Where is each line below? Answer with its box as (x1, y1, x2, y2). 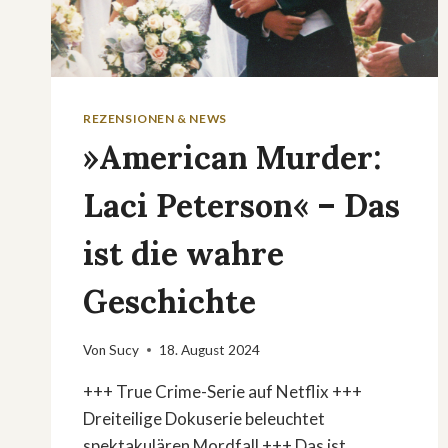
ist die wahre (83, 233, 284, 275)
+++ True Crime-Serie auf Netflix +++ (83, 380, 362, 402)
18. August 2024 (159, 341, 261, 358)
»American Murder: (83, 137, 381, 179)
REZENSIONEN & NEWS (83, 111, 227, 127)
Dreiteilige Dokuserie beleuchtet (83, 407, 325, 429)
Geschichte (83, 281, 256, 323)
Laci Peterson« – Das (83, 185, 400, 227)
